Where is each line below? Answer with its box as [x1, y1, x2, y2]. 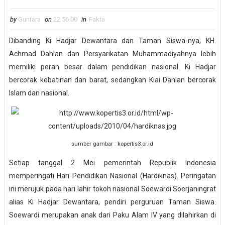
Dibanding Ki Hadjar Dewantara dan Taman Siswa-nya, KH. [9, 37, 216, 45]
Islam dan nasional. [9, 89, 69, 97]
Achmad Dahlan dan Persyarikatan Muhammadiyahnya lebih [9, 50, 216, 58]
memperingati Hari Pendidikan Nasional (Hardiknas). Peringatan [9, 172, 216, 180]
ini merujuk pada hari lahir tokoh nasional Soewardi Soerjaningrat [9, 185, 216, 193]
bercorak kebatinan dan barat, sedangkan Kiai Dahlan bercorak [9, 76, 216, 84]
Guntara [18, 16, 41, 24]
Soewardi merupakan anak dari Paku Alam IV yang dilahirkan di [9, 211, 216, 219]
